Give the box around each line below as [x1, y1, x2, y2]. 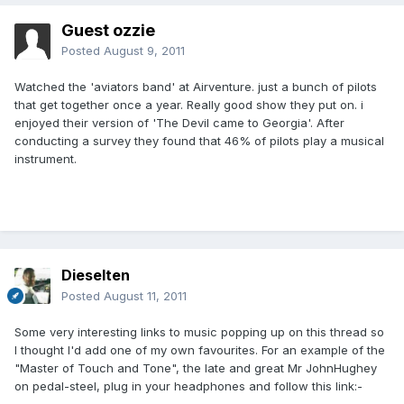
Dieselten [61, 266, 130, 285]
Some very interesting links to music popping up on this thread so [14, 325, 384, 340]
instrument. [14, 151, 77, 167]
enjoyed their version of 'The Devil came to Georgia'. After [14, 115, 344, 131]
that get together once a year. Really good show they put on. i [14, 97, 363, 113]
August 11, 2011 [104, 289, 187, 304]
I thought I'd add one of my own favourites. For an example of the [14, 343, 385, 358]
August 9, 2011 [104, 43, 185, 59]
